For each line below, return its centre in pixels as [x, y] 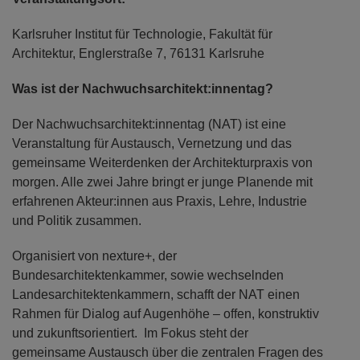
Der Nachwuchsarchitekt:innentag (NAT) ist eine [149, 124]
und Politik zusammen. [77, 220]
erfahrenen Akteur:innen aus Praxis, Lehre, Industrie [160, 201]
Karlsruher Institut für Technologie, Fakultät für [142, 34]
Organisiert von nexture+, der [94, 256]
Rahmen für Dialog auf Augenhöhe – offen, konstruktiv [166, 313]
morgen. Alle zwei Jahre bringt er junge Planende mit [162, 182]
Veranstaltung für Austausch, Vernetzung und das [152, 143]
